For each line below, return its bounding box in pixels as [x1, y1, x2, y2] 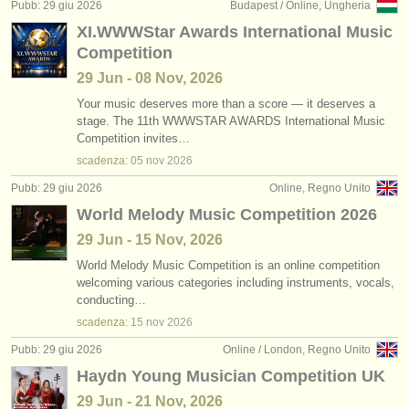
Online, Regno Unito [269, 182, 371, 194]
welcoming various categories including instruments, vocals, [77, 276, 394, 289]
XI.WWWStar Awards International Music [77, 23, 393, 41]
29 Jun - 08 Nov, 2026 [77, 70, 223, 86]
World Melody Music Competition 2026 [77, 205, 377, 224]
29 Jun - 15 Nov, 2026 [77, 232, 223, 247]
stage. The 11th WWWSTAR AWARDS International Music [77, 114, 385, 128]
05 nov [131, 154, 164, 167]
